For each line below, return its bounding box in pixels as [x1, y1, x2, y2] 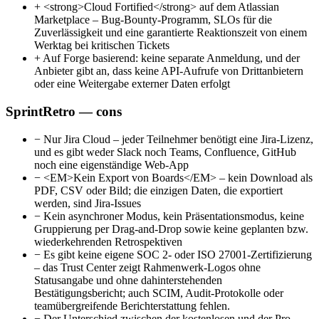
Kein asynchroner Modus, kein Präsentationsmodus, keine [41, 209, 304, 222]
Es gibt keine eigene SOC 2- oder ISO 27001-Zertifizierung [41, 248, 312, 261]
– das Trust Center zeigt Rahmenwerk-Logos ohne [34, 261, 261, 273]
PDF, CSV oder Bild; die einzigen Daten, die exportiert [34, 184, 283, 197]
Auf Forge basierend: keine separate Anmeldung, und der [41, 52, 300, 65]
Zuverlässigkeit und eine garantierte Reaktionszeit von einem [34, 26, 307, 39]
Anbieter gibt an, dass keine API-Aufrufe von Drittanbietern [34, 65, 303, 78]
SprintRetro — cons [6, 103, 122, 119]
